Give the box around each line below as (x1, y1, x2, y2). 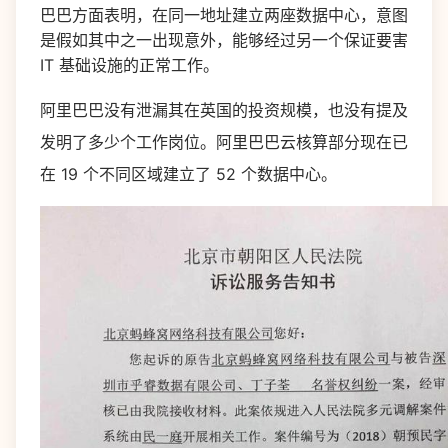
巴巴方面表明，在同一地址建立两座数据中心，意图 (40, 5, 408, 25)
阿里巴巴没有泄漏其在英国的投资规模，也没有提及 (40, 100, 408, 120)
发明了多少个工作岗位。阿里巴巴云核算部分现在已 (40, 132, 408, 152)
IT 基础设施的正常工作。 (40, 55, 219, 75)
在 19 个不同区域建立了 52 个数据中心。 (40, 164, 337, 184)
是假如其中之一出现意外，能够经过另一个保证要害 (40, 30, 408, 50)
